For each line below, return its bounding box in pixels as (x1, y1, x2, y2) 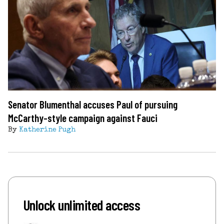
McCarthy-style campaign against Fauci (8, 111, 157, 124)
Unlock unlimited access (23, 195, 140, 213)
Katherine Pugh (19, 126, 75, 133)
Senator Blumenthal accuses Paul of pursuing (8, 97, 177, 110)
